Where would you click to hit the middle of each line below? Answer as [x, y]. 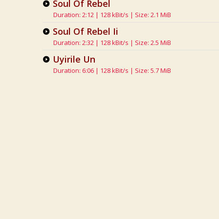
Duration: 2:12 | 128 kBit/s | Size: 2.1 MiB [112, 15]
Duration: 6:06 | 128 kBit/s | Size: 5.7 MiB [112, 70]
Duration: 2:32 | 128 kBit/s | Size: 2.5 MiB [112, 43]
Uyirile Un [74, 59]
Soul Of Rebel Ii [85, 31]
